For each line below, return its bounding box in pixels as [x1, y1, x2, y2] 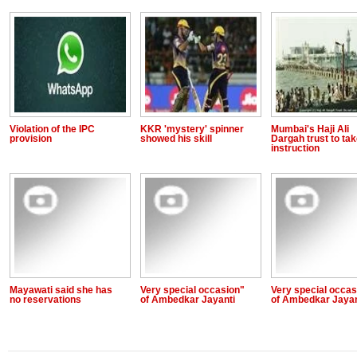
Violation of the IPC [10, 124, 95, 135]
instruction [271, 143, 320, 154]
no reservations [10, 294, 81, 305]
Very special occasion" [140, 284, 245, 296]
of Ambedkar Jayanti [140, 294, 235, 305]
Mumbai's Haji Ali [271, 124, 349, 135]
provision [10, 133, 52, 144]
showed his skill [140, 133, 212, 144]
